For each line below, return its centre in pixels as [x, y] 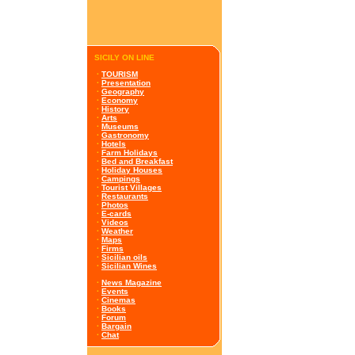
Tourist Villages [132, 187]
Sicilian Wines [129, 266]
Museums [120, 126]
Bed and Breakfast [137, 161]
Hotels [114, 144]
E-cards [116, 214]
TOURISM [120, 74]
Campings [121, 179]
